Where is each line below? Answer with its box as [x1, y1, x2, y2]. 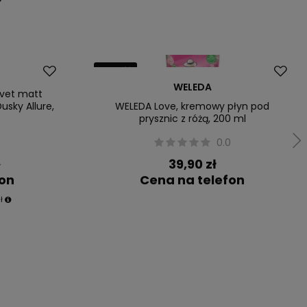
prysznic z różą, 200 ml [138, 112, 246, 125]
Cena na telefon [140, 171, 245, 188]
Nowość [99, 64, 132, 76]
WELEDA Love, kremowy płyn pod [115, 99, 270, 113]
